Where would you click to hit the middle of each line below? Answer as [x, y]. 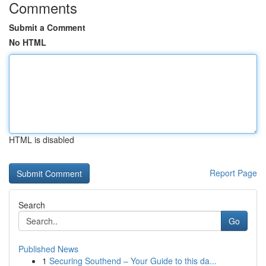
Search [32, 205]
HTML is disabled [42, 140]
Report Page [233, 173]
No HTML [28, 42]
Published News [48, 249]
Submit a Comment [47, 27]
